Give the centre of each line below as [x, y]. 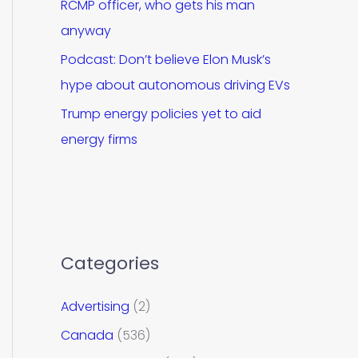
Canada [87, 335]
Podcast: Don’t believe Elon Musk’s [166, 60]
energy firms [99, 139]
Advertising [95, 306]
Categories [110, 263]
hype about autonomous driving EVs [175, 85]
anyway [86, 31]
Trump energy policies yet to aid [161, 114]
